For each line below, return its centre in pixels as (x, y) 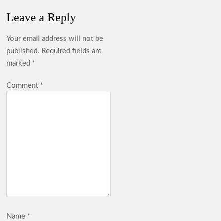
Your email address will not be (55, 38)
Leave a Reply (41, 17)
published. (23, 51)
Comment (23, 85)
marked (19, 63)
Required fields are (72, 51)
